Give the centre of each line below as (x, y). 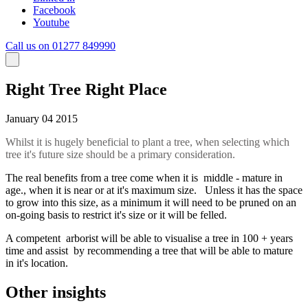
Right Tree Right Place (86, 90)
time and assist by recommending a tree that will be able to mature (149, 251)
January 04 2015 (42, 119)
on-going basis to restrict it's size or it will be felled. (120, 215)
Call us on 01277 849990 (60, 46)
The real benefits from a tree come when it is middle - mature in (144, 178)
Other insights (56, 293)
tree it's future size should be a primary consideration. (120, 155)
